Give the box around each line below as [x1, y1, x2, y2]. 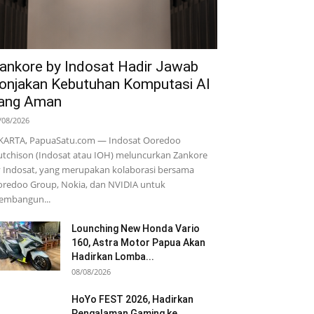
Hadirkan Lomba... [71, 251, 154, 262]
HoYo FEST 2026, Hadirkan [71, 294, 193, 305]
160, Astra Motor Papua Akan [71, 237, 205, 248]
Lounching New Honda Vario [71, 223, 200, 234]
